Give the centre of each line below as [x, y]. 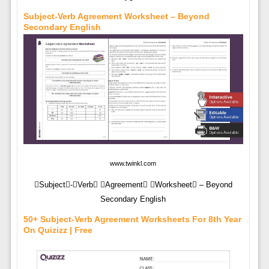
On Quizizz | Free [58, 230]
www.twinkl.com [133, 163]
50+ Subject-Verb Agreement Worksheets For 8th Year [132, 219]
